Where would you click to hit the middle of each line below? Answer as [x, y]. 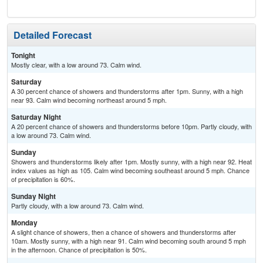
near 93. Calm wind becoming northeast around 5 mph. [89, 100]
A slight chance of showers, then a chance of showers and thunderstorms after [124, 232]
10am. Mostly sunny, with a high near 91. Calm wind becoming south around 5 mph [129, 241]
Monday [24, 223]
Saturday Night [36, 117]
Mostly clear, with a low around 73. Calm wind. [76, 65]
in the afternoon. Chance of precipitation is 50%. [79, 250]
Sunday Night [33, 196]
